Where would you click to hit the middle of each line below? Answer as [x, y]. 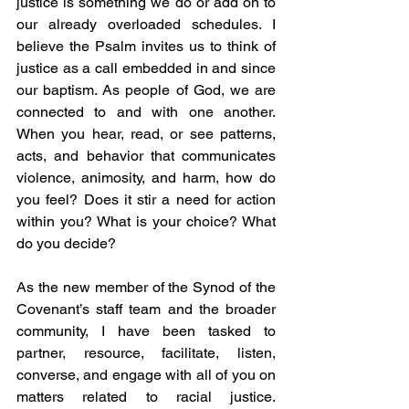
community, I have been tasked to [146, 330]
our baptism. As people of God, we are [146, 89]
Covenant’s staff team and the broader [146, 309]
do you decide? [66, 243]
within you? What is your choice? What [146, 221]
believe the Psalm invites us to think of [146, 46]
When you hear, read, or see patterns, [146, 133]
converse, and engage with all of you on [146, 374]
